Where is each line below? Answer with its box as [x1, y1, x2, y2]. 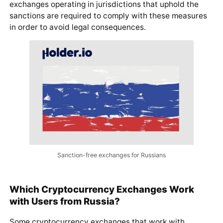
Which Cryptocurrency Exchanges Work [9, 183, 194, 195]
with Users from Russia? [9, 195, 120, 207]
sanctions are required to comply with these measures [9, 10, 207, 20]
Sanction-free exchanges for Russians [57, 151, 166, 159]
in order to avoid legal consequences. [9, 22, 146, 32]
